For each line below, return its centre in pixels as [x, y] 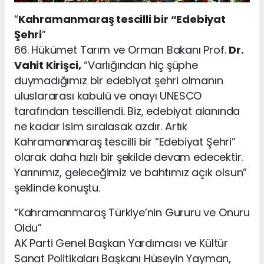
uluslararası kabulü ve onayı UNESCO [108, 95]
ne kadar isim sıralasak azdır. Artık [101, 126]
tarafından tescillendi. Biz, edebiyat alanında [127, 111]
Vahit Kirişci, [48, 65]
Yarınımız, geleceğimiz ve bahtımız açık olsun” [131, 172]
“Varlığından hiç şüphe [139, 65]
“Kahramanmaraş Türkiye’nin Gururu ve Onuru [132, 212]
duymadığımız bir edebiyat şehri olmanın [119, 80]
